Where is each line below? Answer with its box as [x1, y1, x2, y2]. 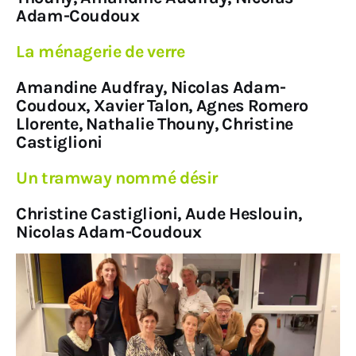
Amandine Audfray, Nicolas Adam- [16, 76, 286, 97]
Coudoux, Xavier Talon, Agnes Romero [16, 95, 308, 115]
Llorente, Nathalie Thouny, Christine [16, 113, 294, 133]
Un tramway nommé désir [16, 167, 219, 188]
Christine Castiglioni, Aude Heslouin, [16, 203, 302, 223]
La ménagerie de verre [16, 41, 185, 61]
